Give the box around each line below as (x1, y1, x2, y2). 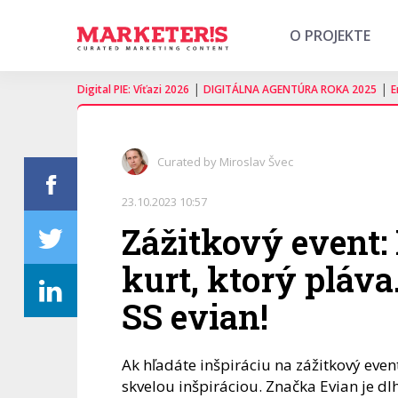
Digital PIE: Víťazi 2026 (77, 82, 189, 97)
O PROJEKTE (290, 26, 370, 45)
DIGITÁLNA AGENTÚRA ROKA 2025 (203, 82, 377, 97)
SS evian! (122, 294, 268, 338)
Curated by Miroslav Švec (157, 154, 293, 170)
